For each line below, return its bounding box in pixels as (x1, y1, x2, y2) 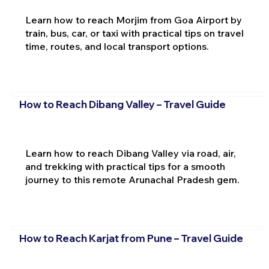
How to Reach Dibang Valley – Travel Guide (19, 98, 226, 111)
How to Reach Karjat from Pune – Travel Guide (19, 231, 243, 244)
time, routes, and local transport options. (25, 40, 209, 52)
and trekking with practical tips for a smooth (25, 160, 225, 173)
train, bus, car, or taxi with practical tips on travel (25, 26, 244, 39)
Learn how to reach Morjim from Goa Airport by (25, 13, 242, 26)
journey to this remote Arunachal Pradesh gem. (25, 174, 240, 186)
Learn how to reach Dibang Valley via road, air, (25, 147, 236, 160)
